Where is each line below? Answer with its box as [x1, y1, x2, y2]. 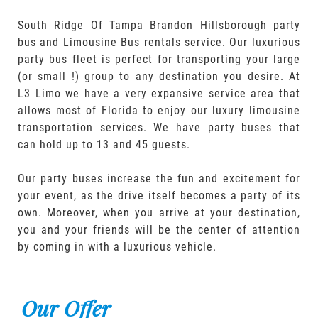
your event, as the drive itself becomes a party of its [18, 189, 300, 202]
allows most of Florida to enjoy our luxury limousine [18, 104, 300, 117]
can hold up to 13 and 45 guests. [18, 138, 191, 151]
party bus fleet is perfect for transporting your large [18, 53, 300, 66]
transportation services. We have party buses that [18, 121, 300, 134]
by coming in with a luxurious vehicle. [18, 240, 217, 253]
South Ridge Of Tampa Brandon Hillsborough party [18, 18, 300, 32]
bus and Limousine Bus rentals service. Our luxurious [18, 35, 300, 49]
